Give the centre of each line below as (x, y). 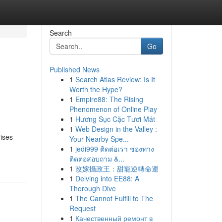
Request (82, 208)
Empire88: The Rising (109, 99)
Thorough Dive (92, 188)
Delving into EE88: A (107, 178)
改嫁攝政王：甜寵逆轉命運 (117, 168)
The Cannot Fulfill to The (114, 198)
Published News (74, 69)
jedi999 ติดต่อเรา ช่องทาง (114, 149)
